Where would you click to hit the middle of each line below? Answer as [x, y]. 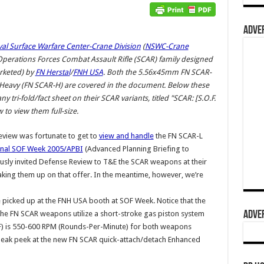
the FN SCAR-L [178, 136]
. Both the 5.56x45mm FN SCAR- [157, 72]
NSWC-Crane [166, 46]
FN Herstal [52, 72]
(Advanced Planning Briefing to [136, 149]
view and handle [126, 136]
